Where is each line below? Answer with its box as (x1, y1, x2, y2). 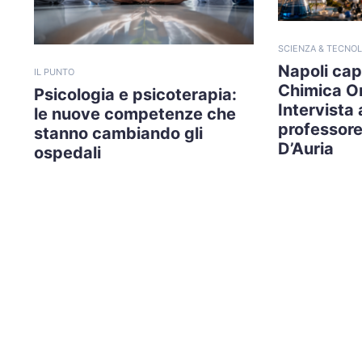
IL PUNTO (34, 65, 74, 78)
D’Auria (278, 139, 334, 159)
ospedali (34, 142, 101, 162)
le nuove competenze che (34, 103, 236, 124)
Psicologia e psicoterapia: (34, 84, 237, 104)
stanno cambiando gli (34, 123, 203, 143)
